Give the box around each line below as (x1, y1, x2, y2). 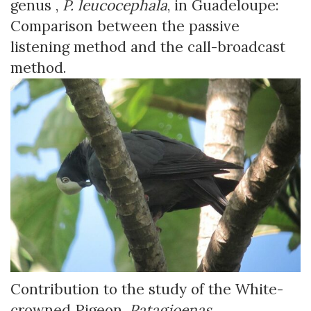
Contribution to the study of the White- (10, 279, 283, 299)
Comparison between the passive (10, 17, 239, 36)
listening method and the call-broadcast (10, 37, 285, 57)
